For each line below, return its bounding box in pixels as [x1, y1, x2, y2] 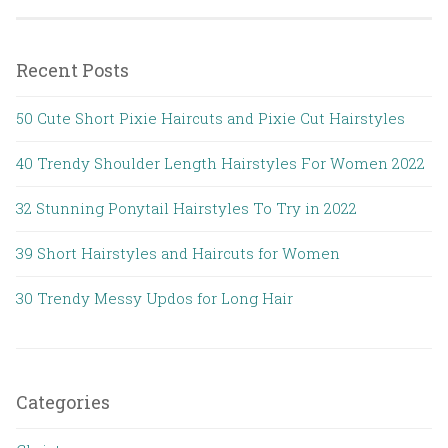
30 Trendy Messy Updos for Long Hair [16, 287, 293, 308]
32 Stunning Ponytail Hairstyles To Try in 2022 [16, 197, 357, 218]
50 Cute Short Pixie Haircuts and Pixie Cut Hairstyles [16, 107, 405, 128]
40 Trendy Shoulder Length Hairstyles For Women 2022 [16, 152, 425, 173]
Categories [16, 389, 110, 414]
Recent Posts [16, 57, 129, 82]
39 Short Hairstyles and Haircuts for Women [16, 242, 340, 263]
